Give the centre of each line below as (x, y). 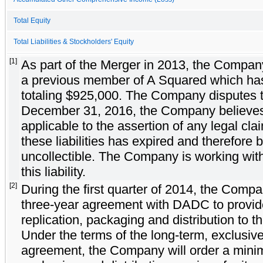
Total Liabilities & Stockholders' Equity (74, 41)
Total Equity (32, 20)
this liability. (53, 171)
